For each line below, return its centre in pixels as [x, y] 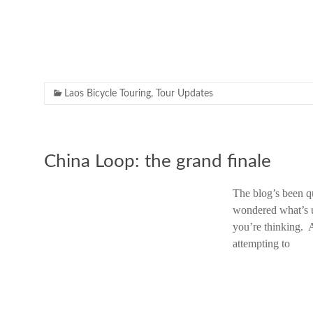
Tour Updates [184, 94]
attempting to [261, 243]
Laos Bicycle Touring [108, 94]
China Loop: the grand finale [158, 161]
